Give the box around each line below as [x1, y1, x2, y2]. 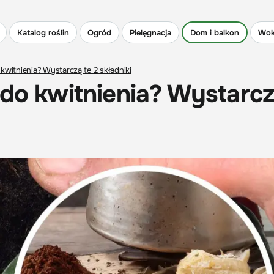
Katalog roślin [17, 27, 69, 38]
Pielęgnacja [130, 27, 171, 38]
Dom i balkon [190, 27, 239, 38]
